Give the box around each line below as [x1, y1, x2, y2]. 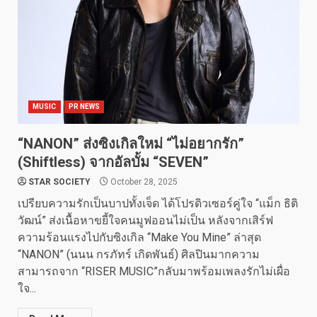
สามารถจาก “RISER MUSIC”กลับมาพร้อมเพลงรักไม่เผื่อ [18, 265, 290, 278]
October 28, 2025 [108, 177, 178, 187]
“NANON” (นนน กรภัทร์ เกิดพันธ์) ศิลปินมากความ [18, 248, 260, 261]
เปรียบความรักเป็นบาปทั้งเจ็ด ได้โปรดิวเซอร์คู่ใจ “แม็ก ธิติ [18, 197, 298, 210]
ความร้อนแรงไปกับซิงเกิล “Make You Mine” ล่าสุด [18, 231, 261, 244]
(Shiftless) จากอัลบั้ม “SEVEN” [18, 154, 209, 171]
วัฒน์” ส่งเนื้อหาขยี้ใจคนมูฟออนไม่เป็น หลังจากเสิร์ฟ [18, 214, 273, 227]
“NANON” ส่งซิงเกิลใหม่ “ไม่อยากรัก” [18, 135, 244, 152]
